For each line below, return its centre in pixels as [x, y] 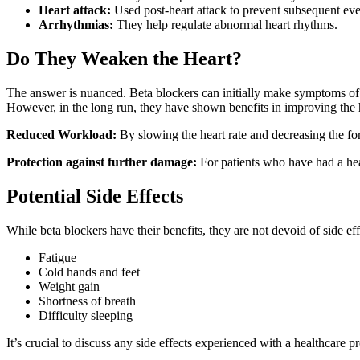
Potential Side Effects [95, 196]
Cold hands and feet [89, 272]
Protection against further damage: [102, 162]
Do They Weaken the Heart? [124, 59]
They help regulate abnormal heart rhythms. [225, 25]
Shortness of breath [87, 301]
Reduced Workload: [61, 135]
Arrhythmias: [76, 25]
